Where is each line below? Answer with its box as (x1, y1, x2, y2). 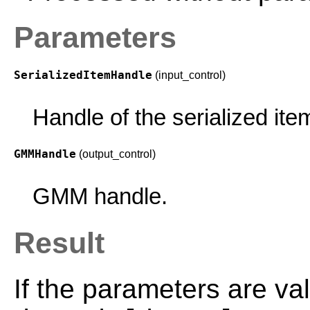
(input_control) (152, 69, 231, 82)
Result (14, 226, 104, 259)
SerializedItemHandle (14, 69, 152, 82)
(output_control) (76, 147, 161, 160)
